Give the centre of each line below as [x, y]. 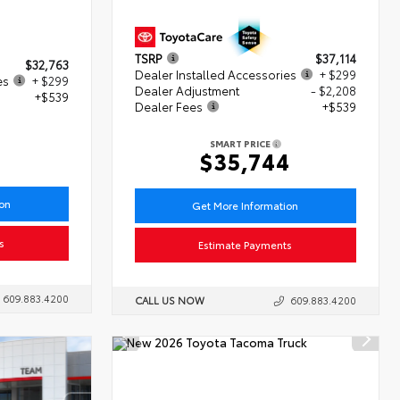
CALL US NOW [170, 300]
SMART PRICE [242, 143]
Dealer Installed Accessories [216, 74]
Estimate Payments [246, 244]
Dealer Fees [169, 106]
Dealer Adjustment [187, 90]
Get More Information [246, 205]
